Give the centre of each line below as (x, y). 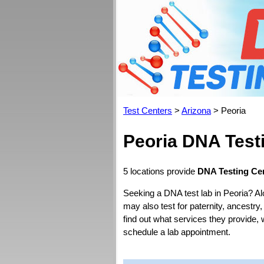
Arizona (196, 110)
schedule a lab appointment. (177, 232)
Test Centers (148, 110)
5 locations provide (160, 171)
